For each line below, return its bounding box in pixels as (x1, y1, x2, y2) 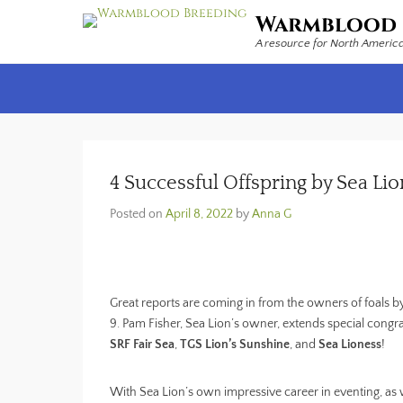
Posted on (110, 207, 166, 221)
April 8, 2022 (166, 207, 233, 221)
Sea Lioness (318, 337, 381, 352)
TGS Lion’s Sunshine (180, 337, 290, 352)
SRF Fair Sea (110, 337, 175, 352)
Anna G (252, 207, 291, 221)
